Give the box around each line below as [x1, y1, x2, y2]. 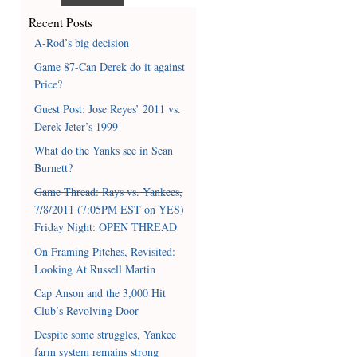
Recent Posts [28, 14, 92, 31]
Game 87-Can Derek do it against [34, 59, 186, 75]
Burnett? [34, 159, 73, 175]
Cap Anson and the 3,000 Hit [34, 285, 167, 301]
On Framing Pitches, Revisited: [34, 243, 176, 259]
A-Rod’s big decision [34, 34, 130, 50]
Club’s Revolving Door [34, 303, 139, 319]
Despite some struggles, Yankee [34, 327, 177, 343]
